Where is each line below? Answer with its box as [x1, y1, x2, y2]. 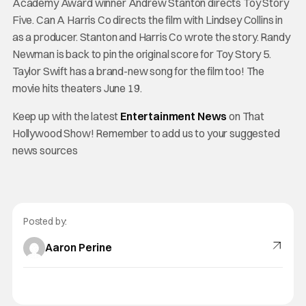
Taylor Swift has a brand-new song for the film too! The [12, 64, 265, 78]
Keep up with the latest [12, 109, 121, 123]
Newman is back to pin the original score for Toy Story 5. [12, 46, 271, 61]
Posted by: [23, 214, 68, 227]
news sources [12, 143, 79, 157]
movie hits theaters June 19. [12, 81, 142, 95]
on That [227, 109, 264, 123]
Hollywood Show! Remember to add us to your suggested [12, 126, 280, 140]
